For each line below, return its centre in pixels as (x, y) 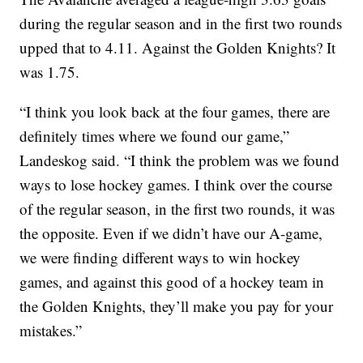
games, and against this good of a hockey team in (172, 282)
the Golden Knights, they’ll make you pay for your (177, 306)
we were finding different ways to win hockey (160, 258)
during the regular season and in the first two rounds (181, 23)
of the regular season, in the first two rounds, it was (177, 209)
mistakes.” (51, 331)
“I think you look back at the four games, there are (175, 112)
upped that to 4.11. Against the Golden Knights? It (178, 48)
